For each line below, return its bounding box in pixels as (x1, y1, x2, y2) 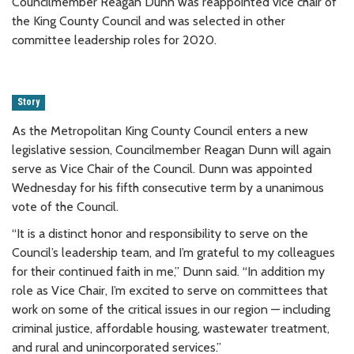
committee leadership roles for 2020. (12, 32, 217, 47)
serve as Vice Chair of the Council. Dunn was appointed (12, 160, 312, 176)
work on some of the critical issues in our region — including (12, 301, 330, 317)
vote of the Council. (12, 198, 119, 214)
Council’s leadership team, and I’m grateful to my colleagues (12, 244, 335, 260)
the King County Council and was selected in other (12, 13, 285, 28)
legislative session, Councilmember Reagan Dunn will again (12, 141, 331, 157)
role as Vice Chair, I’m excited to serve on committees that (12, 282, 328, 298)
